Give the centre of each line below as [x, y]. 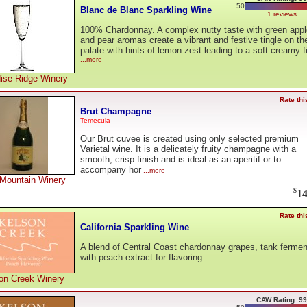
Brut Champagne [116, 111]
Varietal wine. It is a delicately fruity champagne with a [188, 149]
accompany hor [111, 170]
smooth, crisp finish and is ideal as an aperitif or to [181, 160]
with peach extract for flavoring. [143, 258]
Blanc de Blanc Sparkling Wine [146, 10]
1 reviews [282, 14]
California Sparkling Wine [135, 227]
